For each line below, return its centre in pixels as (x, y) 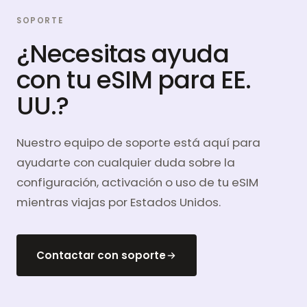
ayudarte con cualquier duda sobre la (126, 163)
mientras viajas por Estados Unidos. (119, 202)
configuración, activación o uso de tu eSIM (137, 183)
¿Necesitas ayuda (123, 54)
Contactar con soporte (101, 256)
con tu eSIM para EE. (134, 80)
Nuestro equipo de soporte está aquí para (138, 143)
